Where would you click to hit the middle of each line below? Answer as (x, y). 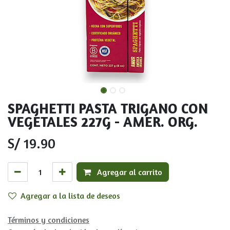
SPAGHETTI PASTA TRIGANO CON (108, 109)
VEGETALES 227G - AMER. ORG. (103, 122)
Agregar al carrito (129, 172)
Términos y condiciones (49, 220)
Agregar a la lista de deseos (70, 196)
